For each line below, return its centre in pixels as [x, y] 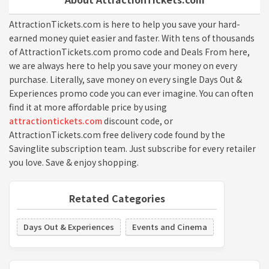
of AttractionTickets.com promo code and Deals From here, [129, 52]
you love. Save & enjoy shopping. [74, 162]
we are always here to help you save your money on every [123, 66]
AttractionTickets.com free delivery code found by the [117, 135]
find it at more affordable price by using [88, 107]
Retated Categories [117, 198]
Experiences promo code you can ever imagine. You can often [131, 93]
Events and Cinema [170, 227]
